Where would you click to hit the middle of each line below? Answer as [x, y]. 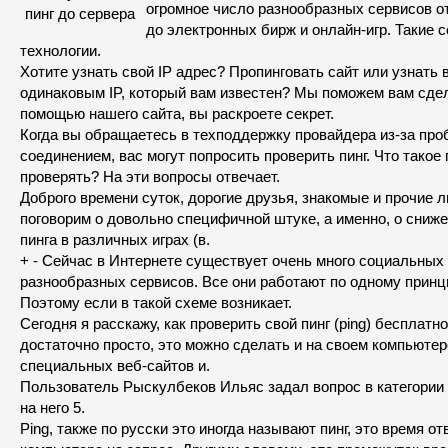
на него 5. [52, 407]
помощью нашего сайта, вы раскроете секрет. [177, 113]
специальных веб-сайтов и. [115, 365]
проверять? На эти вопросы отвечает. [150, 176]
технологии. [60, 50]
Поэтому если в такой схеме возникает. [156, 302]
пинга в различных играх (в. [115, 239]
